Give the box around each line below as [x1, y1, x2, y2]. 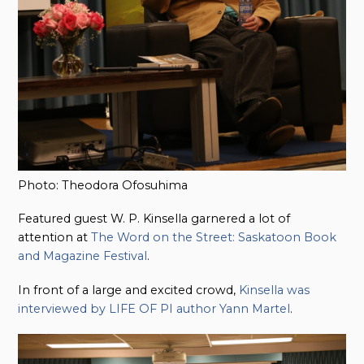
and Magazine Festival [18, 249, 148, 264]
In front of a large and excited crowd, [18, 283, 240, 297]
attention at [18, 230, 92, 245]
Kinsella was [239, 283, 310, 297]
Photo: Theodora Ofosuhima [18, 177, 188, 193]
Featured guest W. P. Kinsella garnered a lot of [18, 211, 291, 227]
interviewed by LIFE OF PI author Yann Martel [18, 301, 291, 316]
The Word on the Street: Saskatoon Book [91, 230, 337, 245]
